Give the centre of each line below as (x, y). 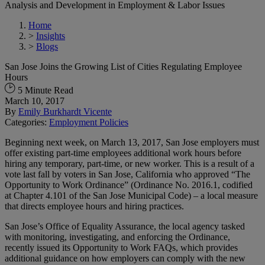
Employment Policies (89, 122)
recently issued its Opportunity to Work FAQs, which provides (121, 247)
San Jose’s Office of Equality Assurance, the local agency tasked (125, 226)
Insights (51, 35)
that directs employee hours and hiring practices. (94, 206)
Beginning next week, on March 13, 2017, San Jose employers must (132, 142)
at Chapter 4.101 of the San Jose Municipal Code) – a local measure (131, 195)
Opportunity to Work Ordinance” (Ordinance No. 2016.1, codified (129, 185)
